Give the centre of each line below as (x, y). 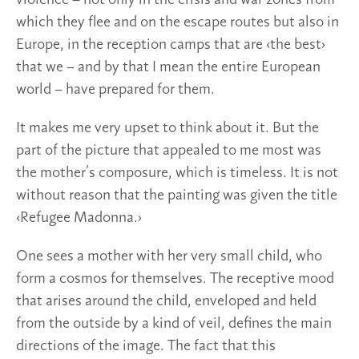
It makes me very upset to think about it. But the (167, 128)
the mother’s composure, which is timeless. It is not (177, 173)
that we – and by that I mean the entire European (168, 67)
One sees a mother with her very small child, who (169, 256)
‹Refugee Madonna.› (79, 218)
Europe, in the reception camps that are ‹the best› (171, 44)
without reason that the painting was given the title (177, 195)
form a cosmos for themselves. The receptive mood (175, 278)
